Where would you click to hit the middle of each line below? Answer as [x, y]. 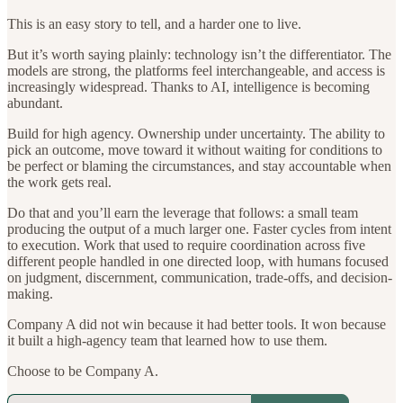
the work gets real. [59, 183]
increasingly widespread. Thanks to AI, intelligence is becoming [188, 87]
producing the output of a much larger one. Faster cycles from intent [199, 229]
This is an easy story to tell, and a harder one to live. [154, 24]
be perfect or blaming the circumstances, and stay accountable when [199, 166]
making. [30, 294]
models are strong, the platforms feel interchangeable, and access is [196, 71]
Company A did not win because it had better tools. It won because [197, 325]
